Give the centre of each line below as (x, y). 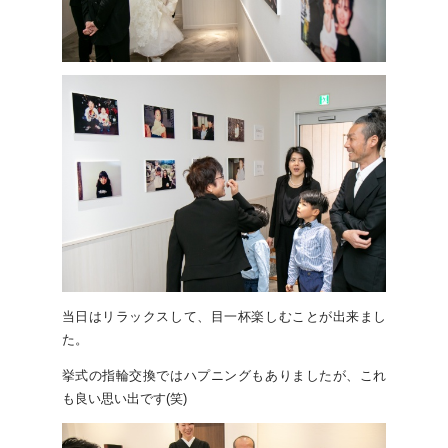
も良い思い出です (113, 399)
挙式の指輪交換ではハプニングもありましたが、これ (224, 376)
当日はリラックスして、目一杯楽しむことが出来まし (224, 317)
